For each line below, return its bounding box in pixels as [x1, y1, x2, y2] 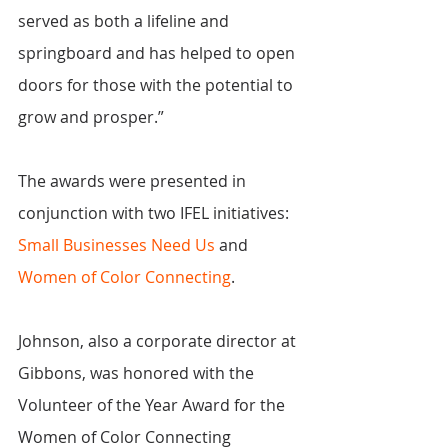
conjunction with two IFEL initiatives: [18, 202, 293, 225]
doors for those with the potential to [18, 74, 297, 97]
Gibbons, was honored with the [18, 362, 258, 385]
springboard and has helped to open [18, 42, 299, 65]
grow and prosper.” [18, 106, 164, 129]
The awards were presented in [18, 170, 250, 193]
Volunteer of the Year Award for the [18, 394, 289, 417]
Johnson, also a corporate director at [18, 330, 300, 353]
